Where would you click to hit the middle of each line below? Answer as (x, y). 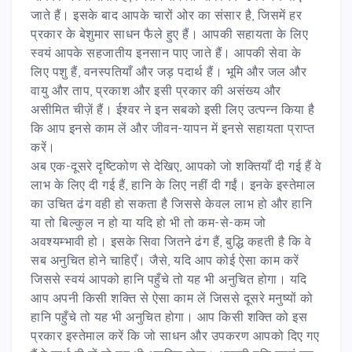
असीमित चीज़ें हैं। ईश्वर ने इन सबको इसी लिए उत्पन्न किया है (173, 109)
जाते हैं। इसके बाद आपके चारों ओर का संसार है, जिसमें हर (166, 15)
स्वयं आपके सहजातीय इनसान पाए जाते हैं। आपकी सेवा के (166, 52)
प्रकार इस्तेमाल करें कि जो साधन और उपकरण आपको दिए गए (175, 335)
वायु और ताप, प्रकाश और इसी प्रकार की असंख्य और (156, 90)
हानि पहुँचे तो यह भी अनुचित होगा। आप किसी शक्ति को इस (169, 316)
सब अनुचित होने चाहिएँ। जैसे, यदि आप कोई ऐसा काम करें (165, 260)
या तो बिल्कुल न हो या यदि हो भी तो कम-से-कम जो (148, 222)
